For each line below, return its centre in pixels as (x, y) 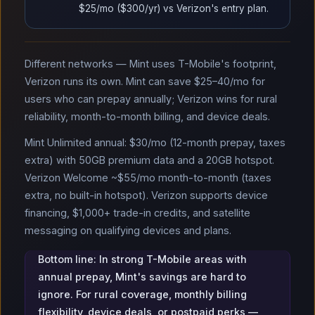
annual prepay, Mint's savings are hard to (142, 277)
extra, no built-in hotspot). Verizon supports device (146, 195)
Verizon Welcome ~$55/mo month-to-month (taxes (148, 178)
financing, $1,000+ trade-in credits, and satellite (137, 213)
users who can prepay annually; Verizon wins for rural (151, 99)
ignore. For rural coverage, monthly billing (142, 294)
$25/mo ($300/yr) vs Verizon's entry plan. (174, 8)
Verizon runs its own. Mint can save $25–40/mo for (145, 81)
